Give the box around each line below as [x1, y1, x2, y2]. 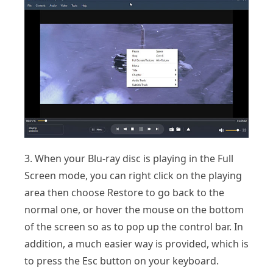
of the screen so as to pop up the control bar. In [24, 220, 243, 234]
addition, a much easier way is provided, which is [24, 237, 249, 251]
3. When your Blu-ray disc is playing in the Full [24, 152, 233, 166]
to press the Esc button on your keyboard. [24, 254, 219, 268]
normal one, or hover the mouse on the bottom [24, 203, 244, 217]
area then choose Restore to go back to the [24, 186, 224, 200]
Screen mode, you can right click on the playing [24, 169, 242, 183]
